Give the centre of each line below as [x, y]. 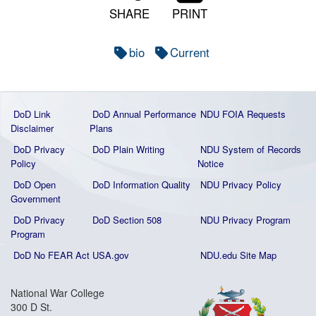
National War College [57, 293]
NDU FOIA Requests [243, 114]
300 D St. [31, 307]
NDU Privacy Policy [241, 184]
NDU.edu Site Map [238, 255]
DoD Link [32, 114]
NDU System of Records [251, 149]
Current [189, 52]
